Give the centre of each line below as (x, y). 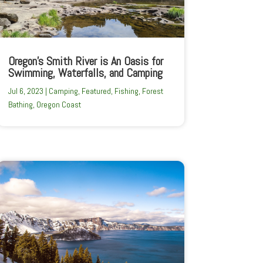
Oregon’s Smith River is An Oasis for (85, 61)
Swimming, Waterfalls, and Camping (85, 73)
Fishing (126, 91)
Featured (96, 91)
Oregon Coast (58, 104)
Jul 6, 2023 (26, 91)
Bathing (20, 104)
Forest (152, 91)
